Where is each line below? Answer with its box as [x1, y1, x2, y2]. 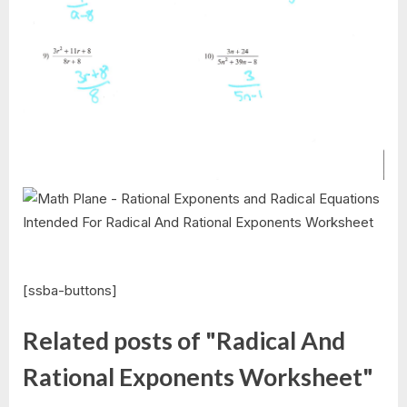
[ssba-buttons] [23, 281, 117, 299]
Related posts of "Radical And [23, 326, 345, 356]
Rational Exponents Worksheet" [23, 362, 373, 392]
